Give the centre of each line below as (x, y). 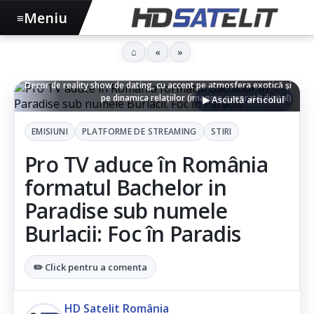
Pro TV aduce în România (146, 164)
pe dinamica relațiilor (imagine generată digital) (196, 98)
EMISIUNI (50, 131)
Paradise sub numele (126, 211)
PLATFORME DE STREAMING (139, 131)
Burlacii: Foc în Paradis (133, 234)
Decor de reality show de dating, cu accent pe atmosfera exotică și (158, 85)
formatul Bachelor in (125, 187)
